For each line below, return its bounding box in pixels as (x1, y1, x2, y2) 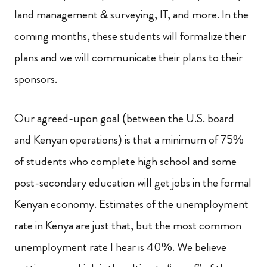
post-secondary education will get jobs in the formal (14, 174, 252, 191)
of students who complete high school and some (14, 153, 237, 170)
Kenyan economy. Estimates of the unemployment (14, 195, 249, 213)
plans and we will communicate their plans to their (14, 49, 243, 66)
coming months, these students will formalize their (14, 27, 246, 45)
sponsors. (14, 70, 57, 88)
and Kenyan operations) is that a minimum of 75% (14, 131, 244, 148)
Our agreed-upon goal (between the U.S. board (14, 110, 234, 127)
